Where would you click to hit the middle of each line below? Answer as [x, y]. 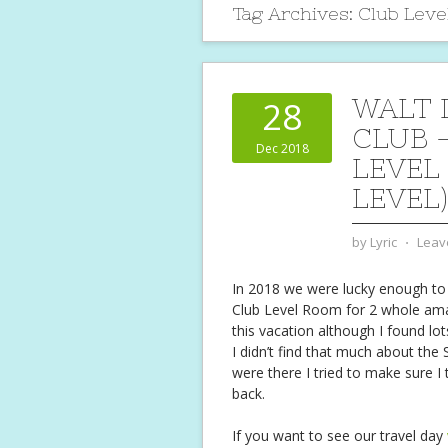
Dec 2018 [282, 149]
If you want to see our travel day [337, 436]
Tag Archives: [295, 14]
